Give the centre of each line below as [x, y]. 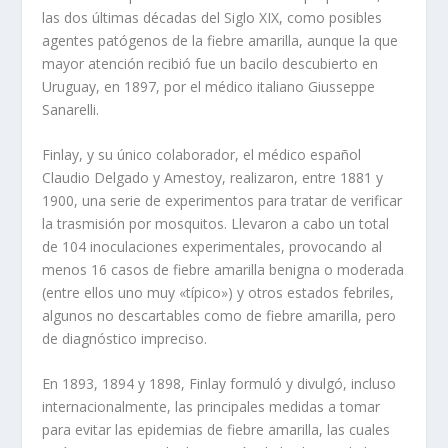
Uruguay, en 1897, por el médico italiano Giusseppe [209, 86]
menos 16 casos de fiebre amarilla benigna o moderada [223, 270]
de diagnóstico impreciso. [125, 339]
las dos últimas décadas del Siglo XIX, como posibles [212, 17]
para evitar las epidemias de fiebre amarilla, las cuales [216, 430]
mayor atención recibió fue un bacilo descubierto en [210, 63]
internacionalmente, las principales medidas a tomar [211, 407]
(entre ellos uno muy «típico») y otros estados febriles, [218, 293]
